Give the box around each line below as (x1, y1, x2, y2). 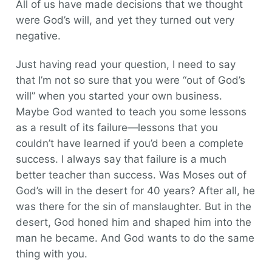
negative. (15, 30, 61, 42)
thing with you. (15, 248, 87, 260)
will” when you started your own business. (15, 90, 222, 102)
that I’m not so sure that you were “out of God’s (15, 74, 245, 86)
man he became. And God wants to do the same (15, 232, 254, 244)
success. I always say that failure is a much (15, 153, 226, 165)
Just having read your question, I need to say (15, 58, 236, 70)
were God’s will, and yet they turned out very (15, 14, 234, 26)
